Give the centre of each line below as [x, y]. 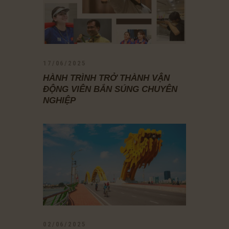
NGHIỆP [59, 101]
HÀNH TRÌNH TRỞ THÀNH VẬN [106, 78]
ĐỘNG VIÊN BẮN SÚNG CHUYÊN [110, 89]
